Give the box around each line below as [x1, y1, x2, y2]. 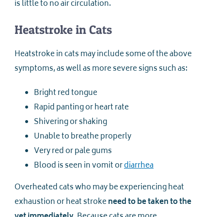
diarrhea [124, 159, 154, 173]
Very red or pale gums [34, 145, 112, 158]
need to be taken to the [108, 196, 191, 209]
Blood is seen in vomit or [34, 159, 124, 173]
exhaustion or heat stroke [15, 196, 108, 209]
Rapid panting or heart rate [34, 101, 129, 115]
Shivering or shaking [34, 116, 107, 129]
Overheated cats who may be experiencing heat [15, 181, 184, 195]
